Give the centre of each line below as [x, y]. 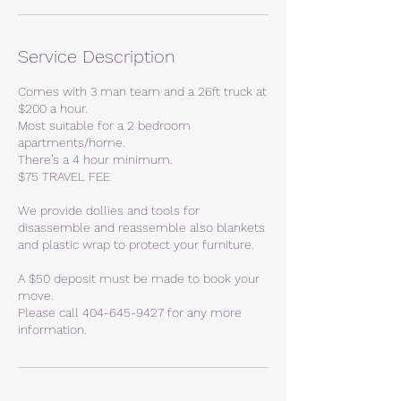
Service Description [97, 56]
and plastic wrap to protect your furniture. [136, 244]
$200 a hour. [53, 108]
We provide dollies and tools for [109, 210]
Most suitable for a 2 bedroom [104, 125]
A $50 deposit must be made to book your [139, 278]
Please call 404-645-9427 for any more [130, 312]
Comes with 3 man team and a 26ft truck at [142, 91]
